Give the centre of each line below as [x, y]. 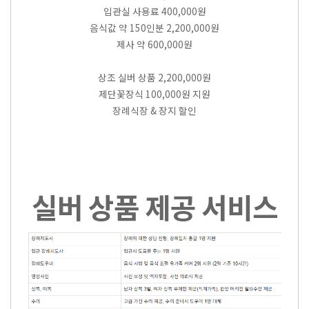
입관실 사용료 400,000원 [154, 11]
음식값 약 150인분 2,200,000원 [154, 28]
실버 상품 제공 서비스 [154, 207]
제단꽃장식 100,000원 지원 [154, 94]
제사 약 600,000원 [154, 44]
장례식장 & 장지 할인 [154, 111]
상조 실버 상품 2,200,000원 [154, 78]
